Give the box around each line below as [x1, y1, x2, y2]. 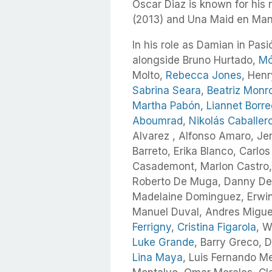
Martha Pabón [132, 100, 200, 112]
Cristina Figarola [177, 221, 256, 234]
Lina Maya [132, 251, 183, 264]
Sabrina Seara [132, 84, 201, 97]
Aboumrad [132, 115, 183, 127]
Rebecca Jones [166, 69, 242, 82]
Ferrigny [132, 221, 171, 234]
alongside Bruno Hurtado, [132, 54, 259, 67]
